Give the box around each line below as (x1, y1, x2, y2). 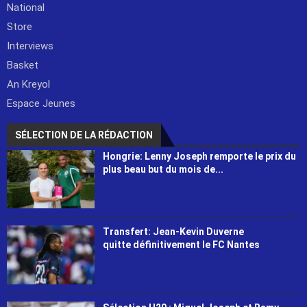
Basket (7, 58, 38, 71)
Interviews (7, 39, 53, 52)
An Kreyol (7, 77, 50, 90)
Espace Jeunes (7, 97, 75, 110)
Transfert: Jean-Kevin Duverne (103, 226, 245, 238)
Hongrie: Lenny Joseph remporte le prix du (103, 150, 297, 162)
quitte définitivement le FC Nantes (103, 239, 260, 251)
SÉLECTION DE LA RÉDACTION (15, 129, 153, 140)
